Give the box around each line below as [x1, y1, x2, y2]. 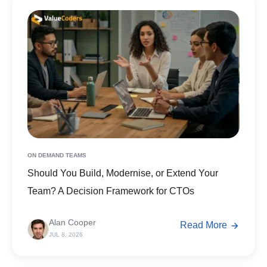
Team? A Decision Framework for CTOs [27, 185, 194, 196]
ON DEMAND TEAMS [27, 151, 86, 159]
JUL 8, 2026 [49, 231, 83, 238]
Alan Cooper [49, 217, 96, 227]
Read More [180, 219, 227, 230]
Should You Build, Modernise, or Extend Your [27, 167, 218, 178]
